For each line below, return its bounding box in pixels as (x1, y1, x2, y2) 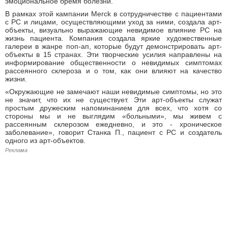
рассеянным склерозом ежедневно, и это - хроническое (5, 120, 222, 128)
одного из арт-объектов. (5, 136, 85, 145)
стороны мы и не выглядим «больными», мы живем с (5, 111, 222, 120)
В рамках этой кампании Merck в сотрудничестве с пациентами (5, 9, 222, 18)
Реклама (5, 147, 27, 153)
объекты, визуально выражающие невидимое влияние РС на (5, 25, 222, 34)
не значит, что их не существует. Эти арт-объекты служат (5, 95, 222, 104)
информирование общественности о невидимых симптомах (5, 58, 222, 67)
